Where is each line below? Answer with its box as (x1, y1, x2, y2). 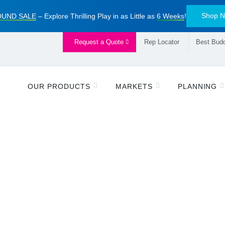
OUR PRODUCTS (27, 82, 90, 90)
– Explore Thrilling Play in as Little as (36, 12, 157, 20)
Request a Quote (74, 38, 126, 46)
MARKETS (115, 82, 153, 90)
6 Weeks (156, 12, 184, 20)
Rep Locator (144, 38, 179, 46)
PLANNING (177, 82, 217, 90)
